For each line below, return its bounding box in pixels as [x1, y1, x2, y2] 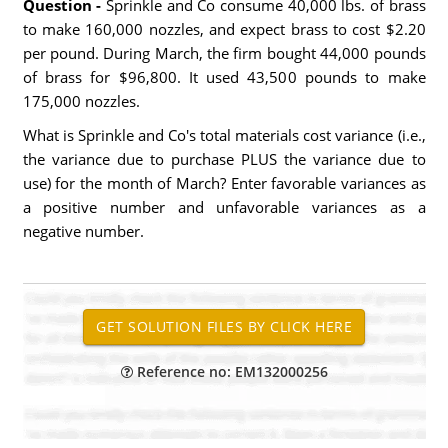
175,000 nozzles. [22, 91, 140, 111]
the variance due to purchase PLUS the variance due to [22, 149, 426, 169]
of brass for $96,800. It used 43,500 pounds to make [22, 67, 426, 87]
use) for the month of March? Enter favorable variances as [22, 173, 426, 193]
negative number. [22, 221, 144, 241]
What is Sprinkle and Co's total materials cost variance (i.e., [22, 125, 426, 145]
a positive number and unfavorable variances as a [22, 197, 426, 217]
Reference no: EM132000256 [132, 362, 328, 381]
